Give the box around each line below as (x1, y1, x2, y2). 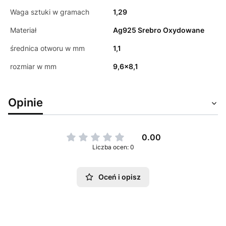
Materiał (10, 26, 36, 34)
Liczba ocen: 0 (92, 143, 134, 151)
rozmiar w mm (10, 62, 56, 71)
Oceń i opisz (98, 173, 141, 181)
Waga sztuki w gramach (10, 8, 89, 16)
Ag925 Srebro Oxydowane (113, 26, 204, 34)
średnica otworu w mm (10, 44, 85, 52)
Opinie (8, 95, 43, 109)
